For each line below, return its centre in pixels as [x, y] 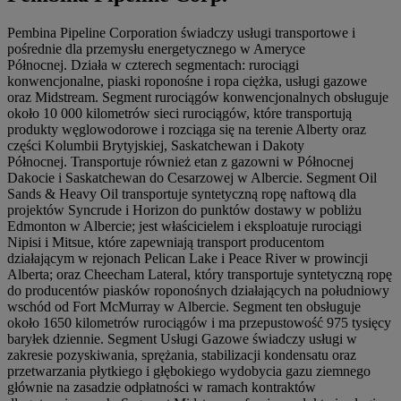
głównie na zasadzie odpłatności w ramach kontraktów [162, 387]
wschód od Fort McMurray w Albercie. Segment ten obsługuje [184, 306]
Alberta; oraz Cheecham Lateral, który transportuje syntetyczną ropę [200, 274]
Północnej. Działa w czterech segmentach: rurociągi [153, 64]
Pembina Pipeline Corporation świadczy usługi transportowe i [181, 32]
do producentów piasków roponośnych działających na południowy [198, 290]
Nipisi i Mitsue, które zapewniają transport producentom [166, 242]
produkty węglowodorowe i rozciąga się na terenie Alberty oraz [187, 129]
